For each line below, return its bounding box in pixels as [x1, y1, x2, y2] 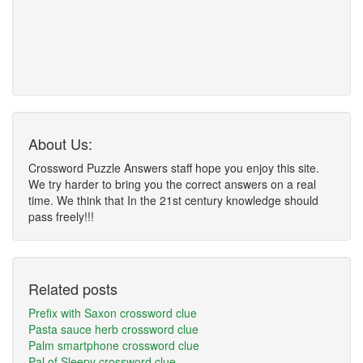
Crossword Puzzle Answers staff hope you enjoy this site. [28, 160, 319, 176]
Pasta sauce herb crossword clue [28, 321, 199, 337]
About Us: [28, 133, 92, 154]
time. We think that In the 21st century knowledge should [28, 192, 318, 208]
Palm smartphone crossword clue [28, 337, 199, 353]
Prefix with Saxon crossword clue [28, 305, 197, 321]
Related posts [28, 278, 117, 299]
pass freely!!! [28, 208, 94, 224]
